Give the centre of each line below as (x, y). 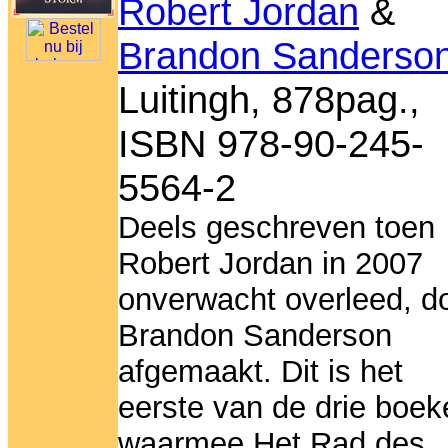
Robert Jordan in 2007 (270, 264)
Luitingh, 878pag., (269, 100)
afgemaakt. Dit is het (260, 372)
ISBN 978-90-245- (271, 144)
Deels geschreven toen (276, 228)
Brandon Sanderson (255, 336)
